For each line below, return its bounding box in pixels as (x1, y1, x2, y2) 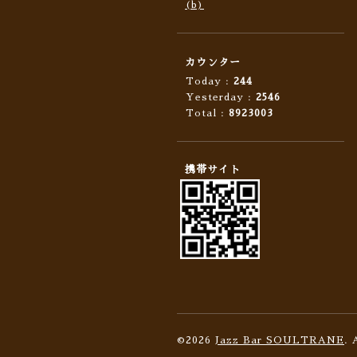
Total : (186, 108, 229, 118)
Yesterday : (186, 92, 256, 102)
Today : (186, 76, 233, 86)
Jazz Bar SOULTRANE (215, 335, 344, 345)
